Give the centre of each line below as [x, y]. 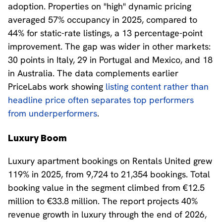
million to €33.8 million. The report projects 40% [103, 201]
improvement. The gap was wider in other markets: [109, 46]
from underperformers [53, 113]
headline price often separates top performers [101, 100]
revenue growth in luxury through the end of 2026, [107, 214]
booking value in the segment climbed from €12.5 [106, 188]
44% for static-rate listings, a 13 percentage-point [105, 33]
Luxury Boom [37, 138]
